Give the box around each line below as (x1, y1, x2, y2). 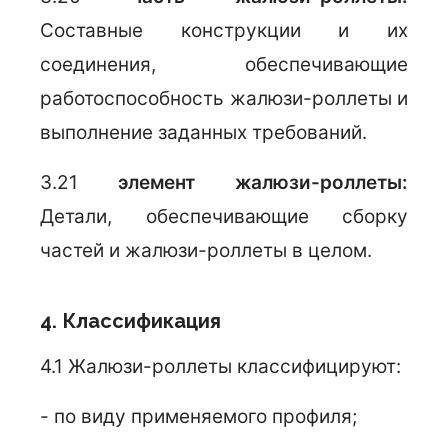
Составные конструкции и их (40, 19, 408, 42)
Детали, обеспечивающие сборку (40, 205, 408, 228)
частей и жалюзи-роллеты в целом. (40, 239, 372, 262)
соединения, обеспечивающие (40, 53, 408, 76)
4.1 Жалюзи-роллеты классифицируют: (40, 355, 401, 378)
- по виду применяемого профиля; (40, 405, 357, 428)
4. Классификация (40, 309, 221, 333)
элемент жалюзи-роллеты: (118, 171, 408, 194)
